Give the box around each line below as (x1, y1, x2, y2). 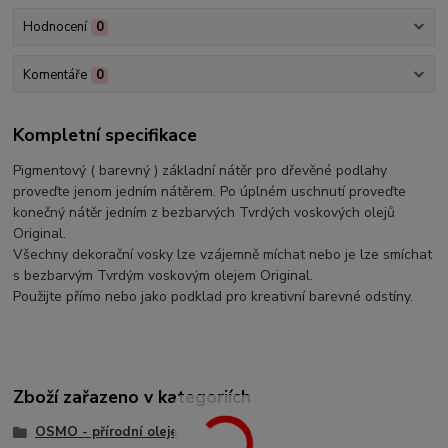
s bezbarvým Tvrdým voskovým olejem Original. (13, 266, 314, 286)
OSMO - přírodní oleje (34, 422, 178, 441)
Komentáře (22, 65, 87, 84)
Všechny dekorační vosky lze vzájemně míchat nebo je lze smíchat (13, 245, 433, 265)
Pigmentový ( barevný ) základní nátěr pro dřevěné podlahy (13, 161, 388, 181)
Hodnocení (22, 18, 87, 37)
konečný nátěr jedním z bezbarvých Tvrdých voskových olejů (13, 203, 396, 223)
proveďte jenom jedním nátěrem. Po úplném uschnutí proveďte (13, 182, 407, 202)
